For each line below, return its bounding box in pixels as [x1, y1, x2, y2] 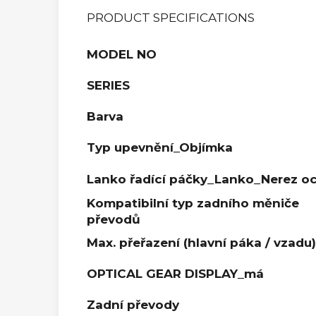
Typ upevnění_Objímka [87, 140, 233, 154]
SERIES [87, 78, 130, 92]
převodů [87, 212, 140, 226]
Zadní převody [87, 297, 179, 312]
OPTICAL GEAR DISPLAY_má [87, 266, 264, 281]
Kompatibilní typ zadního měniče [87, 195, 299, 210]
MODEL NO [87, 47, 157, 61]
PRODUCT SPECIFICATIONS [87, 10, 255, 25]
